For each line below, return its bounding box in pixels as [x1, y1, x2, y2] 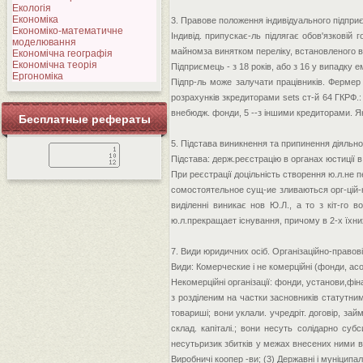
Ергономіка [12, 70, 63, 82]
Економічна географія [12, 48, 113, 59]
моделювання [12, 36, 76, 48]
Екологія [12, 2, 51, 14]
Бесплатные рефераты [18, 113, 151, 126]
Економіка [12, 14, 58, 25]
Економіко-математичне [12, 25, 123, 36]
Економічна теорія [12, 59, 97, 70]
